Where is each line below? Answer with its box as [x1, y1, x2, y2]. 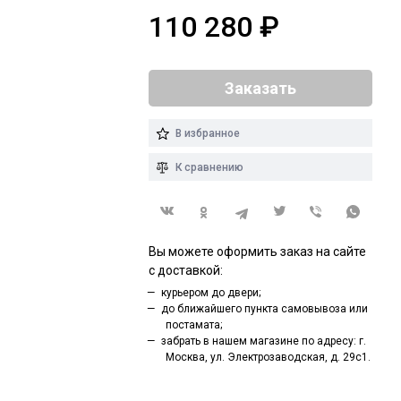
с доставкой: [149, 263, 223, 278]
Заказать [225, 78, 296, 98]
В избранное [175, 126, 240, 140]
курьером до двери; [160, 286, 260, 300]
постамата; [165, 319, 222, 332]
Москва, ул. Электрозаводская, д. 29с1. [165, 351, 371, 364]
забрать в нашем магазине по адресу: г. [160, 335, 366, 348]
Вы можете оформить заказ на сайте [149, 244, 366, 260]
